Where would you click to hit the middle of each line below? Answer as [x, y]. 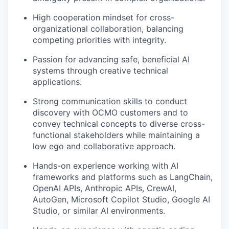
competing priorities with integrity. [99, 40]
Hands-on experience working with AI [106, 166]
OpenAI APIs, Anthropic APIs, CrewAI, [105, 188]
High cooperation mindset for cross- [104, 18]
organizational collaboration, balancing [108, 29]
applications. [57, 82]
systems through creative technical [100, 71]
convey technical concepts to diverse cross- [119, 124]
